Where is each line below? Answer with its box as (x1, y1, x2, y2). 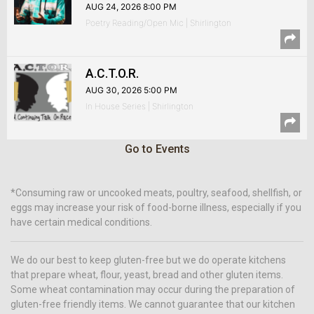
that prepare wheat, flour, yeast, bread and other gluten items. (11, 269, 283, 280)
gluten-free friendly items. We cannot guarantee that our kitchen (11, 299, 295, 310)
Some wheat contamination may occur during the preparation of (11, 284, 295, 295)
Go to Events (124, 142, 190, 156)
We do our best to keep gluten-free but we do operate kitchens (11, 254, 286, 266)
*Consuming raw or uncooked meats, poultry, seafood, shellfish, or (11, 187, 302, 198)
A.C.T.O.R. (86, 67, 139, 81)
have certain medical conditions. (11, 217, 152, 228)
